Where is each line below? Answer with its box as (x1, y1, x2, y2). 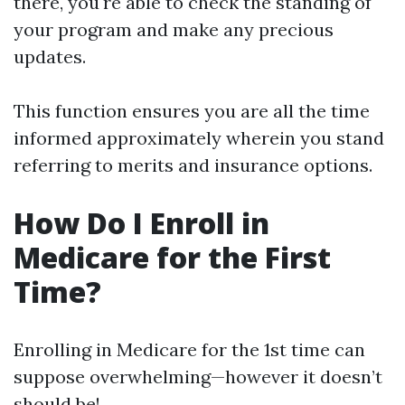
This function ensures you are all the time (14, 99, 370, 122)
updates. (14, 45, 86, 68)
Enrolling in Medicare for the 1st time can (14, 338, 365, 361)
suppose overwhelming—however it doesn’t (14, 365, 382, 388)
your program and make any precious (14, 18, 334, 41)
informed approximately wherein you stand (14, 127, 384, 149)
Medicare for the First (14, 238, 331, 277)
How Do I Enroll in (14, 203, 269, 242)
